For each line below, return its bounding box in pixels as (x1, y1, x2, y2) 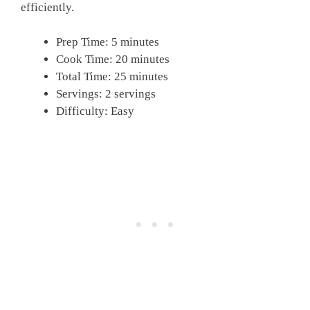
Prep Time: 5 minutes (56, 35, 159, 49)
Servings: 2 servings (56, 87, 156, 101)
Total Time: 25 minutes (56, 70, 168, 84)
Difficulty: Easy (56, 104, 134, 118)
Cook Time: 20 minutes (56, 53, 170, 66)
